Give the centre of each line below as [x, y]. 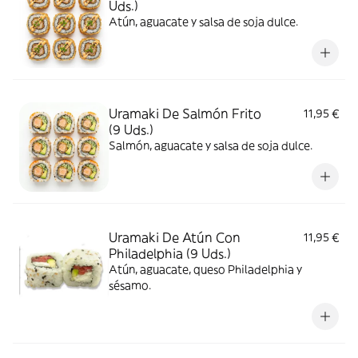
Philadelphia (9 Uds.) [170, 253]
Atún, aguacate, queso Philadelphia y [205, 269]
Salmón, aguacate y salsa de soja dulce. [211, 145]
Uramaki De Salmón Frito [185, 113]
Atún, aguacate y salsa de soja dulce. [203, 22]
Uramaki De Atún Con [175, 237]
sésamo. [130, 285]
